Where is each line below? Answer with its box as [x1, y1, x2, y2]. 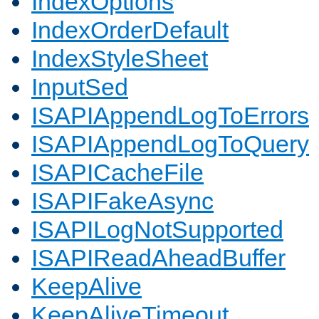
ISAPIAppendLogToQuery [31, 130, 309, 158]
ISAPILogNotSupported [31, 216, 283, 244]
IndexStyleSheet [31, 45, 208, 73]
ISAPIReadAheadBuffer [31, 244, 286, 272]
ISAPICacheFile [31, 159, 204, 187]
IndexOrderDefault [31, 16, 229, 44]
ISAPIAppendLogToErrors [31, 102, 309, 130]
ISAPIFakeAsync [31, 187, 214, 215]
